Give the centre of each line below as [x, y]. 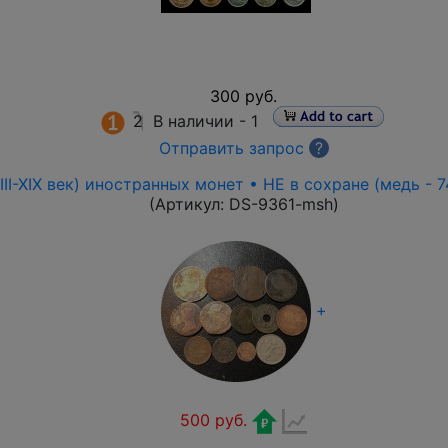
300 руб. [243, 96]
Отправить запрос [231, 148]
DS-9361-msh [280, 204]
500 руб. [213, 419]
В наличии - [202, 121]
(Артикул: [188, 204]
